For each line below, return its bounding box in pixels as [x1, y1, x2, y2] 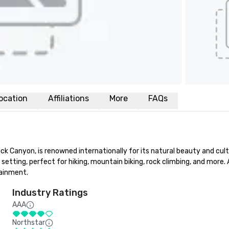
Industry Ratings [12, 187, 88, 198]
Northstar [12, 218, 45, 227]
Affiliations [48, 94, 89, 103]
